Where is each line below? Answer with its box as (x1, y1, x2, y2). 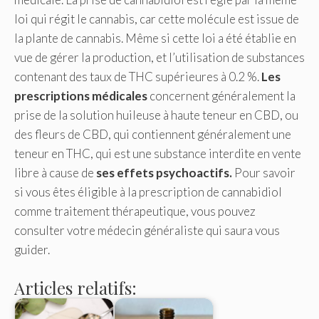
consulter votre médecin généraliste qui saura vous (14, 223, 280, 239)
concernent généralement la (147, 88, 296, 104)
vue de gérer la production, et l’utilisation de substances (14, 50, 305, 66)
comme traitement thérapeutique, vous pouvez (14, 204, 256, 219)
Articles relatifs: (14, 276, 137, 299)
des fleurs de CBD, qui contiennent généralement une (14, 127, 291, 142)
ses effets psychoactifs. (94, 165, 232, 181)
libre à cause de (14, 165, 94, 181)
